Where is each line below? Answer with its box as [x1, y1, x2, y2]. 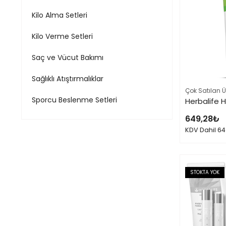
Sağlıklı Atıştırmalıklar [32, 74, 103, 84]
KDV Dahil [185, 125, 217, 134]
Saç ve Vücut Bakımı [32, 52, 103, 63]
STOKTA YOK [190, 168, 219, 177]
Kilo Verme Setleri [32, 31, 93, 41]
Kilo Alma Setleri [32, 10, 87, 20]
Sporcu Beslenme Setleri [32, 95, 117, 105]
